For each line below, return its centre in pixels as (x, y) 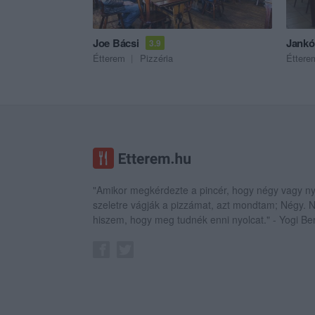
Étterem (109, 58)
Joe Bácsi (116, 43)
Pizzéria (156, 58)
